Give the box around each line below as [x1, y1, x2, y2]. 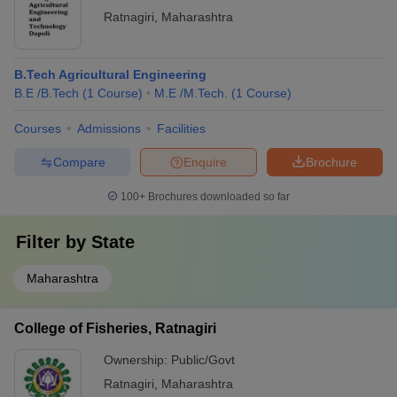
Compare [52, 154, 105, 169]
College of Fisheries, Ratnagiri [14, 321, 216, 336]
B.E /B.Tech [14, 86, 79, 100]
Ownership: [104, 353, 171, 367]
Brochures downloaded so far [145, 191, 290, 203]
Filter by [16, 232, 91, 252]
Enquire [183, 154, 227, 169]
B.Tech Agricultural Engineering [14, 67, 206, 82]
